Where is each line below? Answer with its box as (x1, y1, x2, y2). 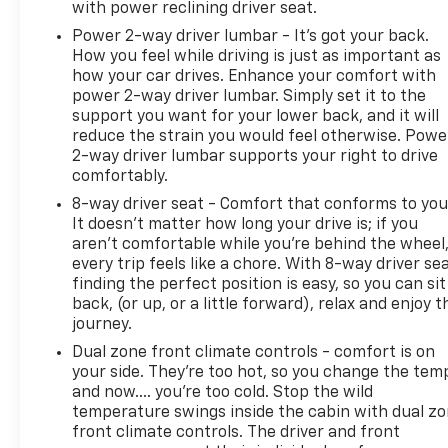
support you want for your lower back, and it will (72, 108, 440, 125)
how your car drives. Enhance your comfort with (72, 68, 437, 85)
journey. (72, 316, 133, 333)
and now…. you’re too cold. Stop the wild (72, 384, 374, 401)
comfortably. (72, 168, 169, 185)
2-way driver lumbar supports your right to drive (72, 148, 439, 165)
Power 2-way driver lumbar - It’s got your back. (72, 28, 430, 45)
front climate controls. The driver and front (72, 424, 401, 441)
